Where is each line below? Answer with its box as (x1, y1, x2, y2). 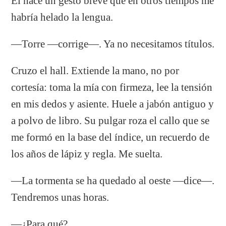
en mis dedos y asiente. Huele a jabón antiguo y (11, 98, 214, 109)
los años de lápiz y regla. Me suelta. (11, 148, 163, 159)
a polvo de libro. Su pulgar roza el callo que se (11, 115, 210, 126)
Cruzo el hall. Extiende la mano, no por (11, 65, 180, 76)
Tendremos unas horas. (11, 191, 109, 203)
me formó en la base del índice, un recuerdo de (11, 131, 210, 143)
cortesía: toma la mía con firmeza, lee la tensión (11, 81, 213, 93)
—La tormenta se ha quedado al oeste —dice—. (11, 175, 215, 186)
